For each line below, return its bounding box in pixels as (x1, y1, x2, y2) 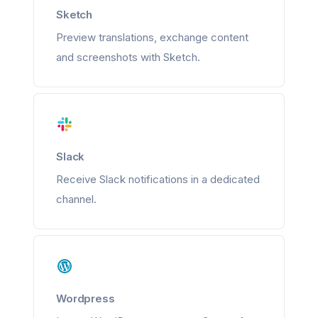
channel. (56, 192, 97, 206)
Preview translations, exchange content (56, 31, 248, 44)
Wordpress (56, 292, 115, 305)
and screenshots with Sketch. (56, 50, 200, 64)
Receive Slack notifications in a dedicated (56, 172, 260, 186)
